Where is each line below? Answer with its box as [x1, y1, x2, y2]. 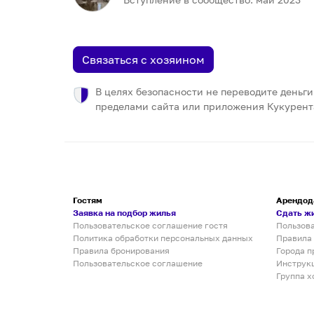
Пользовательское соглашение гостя [73, 220, 228, 231]
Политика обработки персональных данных [73, 233, 253, 244]
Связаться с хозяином [82, 52, 205, 67]
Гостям [73, 195, 102, 206]
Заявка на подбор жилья [73, 207, 176, 219]
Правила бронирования [73, 245, 170, 257]
